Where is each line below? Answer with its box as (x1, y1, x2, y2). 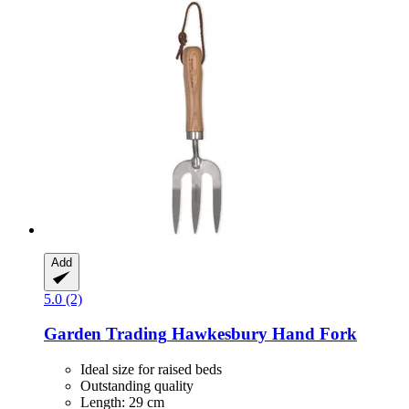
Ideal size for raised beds (80, 362, 222, 378)
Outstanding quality (80, 378, 194, 394)
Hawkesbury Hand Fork (167, 324, 357, 344)
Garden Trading (44, 324, 167, 344)
